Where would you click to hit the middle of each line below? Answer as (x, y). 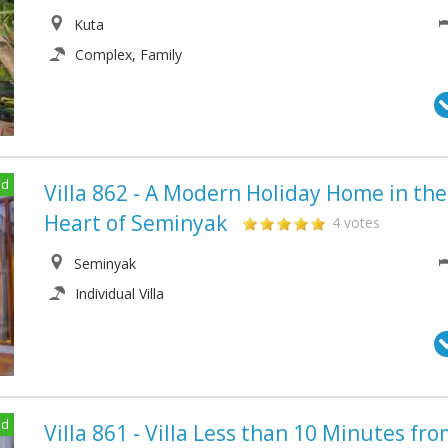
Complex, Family (128, 54)
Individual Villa (119, 294)
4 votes (356, 223)
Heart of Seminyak (135, 223)
